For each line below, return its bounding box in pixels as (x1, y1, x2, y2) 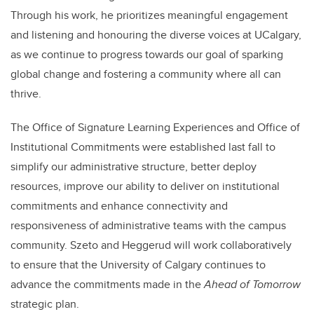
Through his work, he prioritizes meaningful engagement (11, 6, 288, 23)
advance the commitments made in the (11, 275, 204, 292)
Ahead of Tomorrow (204, 275, 301, 292)
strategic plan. (11, 295, 79, 312)
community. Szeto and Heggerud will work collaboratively (11, 236, 292, 253)
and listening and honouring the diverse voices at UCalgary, (11, 26, 301, 43)
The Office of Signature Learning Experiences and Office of (11, 118, 300, 135)
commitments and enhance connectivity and (11, 197, 228, 214)
